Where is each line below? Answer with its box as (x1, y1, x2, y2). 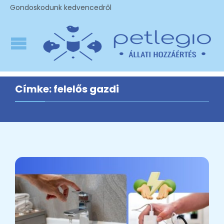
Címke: (15, 82, 53, 96)
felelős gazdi (53, 82, 119, 96)
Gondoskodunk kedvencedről (10, 2, 111, 12)
